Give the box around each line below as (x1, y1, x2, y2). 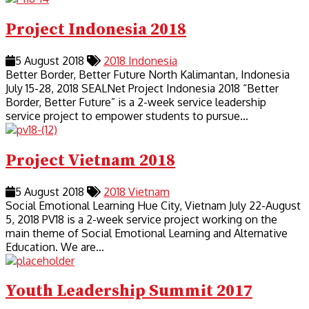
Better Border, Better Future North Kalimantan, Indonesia (6, 67, 290, 81)
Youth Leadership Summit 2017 (6, 281, 252, 302)
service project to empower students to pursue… (6, 108, 248, 123)
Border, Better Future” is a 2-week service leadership (6, 94, 266, 109)
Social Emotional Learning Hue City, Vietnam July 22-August (6, 198, 301, 212)
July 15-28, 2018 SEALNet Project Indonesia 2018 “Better (6, 81, 279, 95)
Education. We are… (6, 239, 104, 254)
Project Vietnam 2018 (6, 150, 175, 171)
